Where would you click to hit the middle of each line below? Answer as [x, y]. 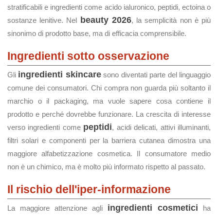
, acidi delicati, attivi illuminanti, [162, 127]
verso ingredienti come [45, 127]
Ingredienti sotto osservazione [88, 56]
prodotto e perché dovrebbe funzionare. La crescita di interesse [109, 114]
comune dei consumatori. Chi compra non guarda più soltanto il [109, 88]
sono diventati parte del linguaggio [156, 75]
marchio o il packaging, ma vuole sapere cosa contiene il [109, 101]
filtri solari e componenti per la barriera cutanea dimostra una [109, 140]
